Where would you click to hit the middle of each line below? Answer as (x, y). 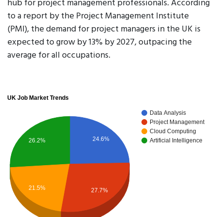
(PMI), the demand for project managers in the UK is (104, 29)
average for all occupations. (59, 55)
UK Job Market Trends (38, 98)
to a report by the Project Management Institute (98, 16)
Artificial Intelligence (176, 141)
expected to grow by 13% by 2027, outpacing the (100, 42)
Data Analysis (168, 113)
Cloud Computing (173, 132)
